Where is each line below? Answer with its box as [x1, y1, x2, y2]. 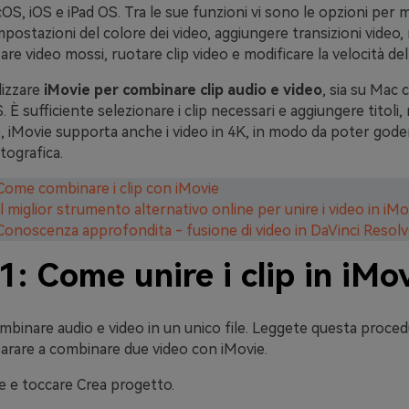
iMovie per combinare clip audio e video [43, 81, 322, 99]
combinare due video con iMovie [48, 341, 265, 358]
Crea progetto [76, 376, 172, 393]
